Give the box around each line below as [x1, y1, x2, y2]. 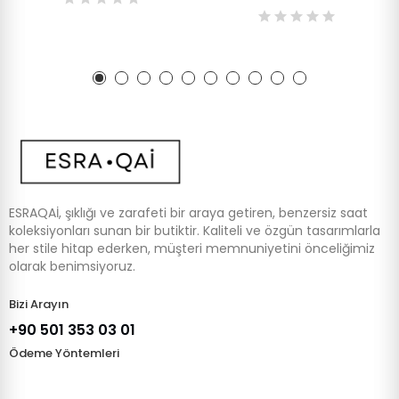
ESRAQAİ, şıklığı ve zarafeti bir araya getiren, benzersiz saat [9, 204, 368, 223]
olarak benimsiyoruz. [9, 257, 135, 276]
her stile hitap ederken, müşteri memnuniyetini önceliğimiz [9, 240, 375, 258]
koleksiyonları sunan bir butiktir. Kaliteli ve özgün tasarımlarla [9, 222, 380, 240]
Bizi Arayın [9, 296, 69, 313]
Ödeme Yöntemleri [9, 345, 119, 362]
